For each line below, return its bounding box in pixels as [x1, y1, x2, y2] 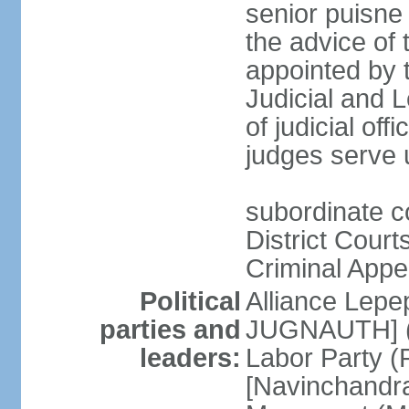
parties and [99, 315, 241, 344]
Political [139, 287, 241, 316]
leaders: [139, 343, 241, 372]
